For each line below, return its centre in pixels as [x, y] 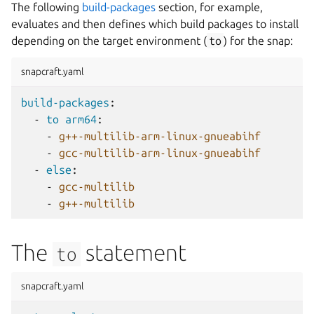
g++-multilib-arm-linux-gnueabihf [160, 136]
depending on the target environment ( [109, 41]
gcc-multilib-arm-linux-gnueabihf [160, 153]
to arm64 [71, 119]
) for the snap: [259, 41]
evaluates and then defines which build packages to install [155, 24]
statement [134, 252]
